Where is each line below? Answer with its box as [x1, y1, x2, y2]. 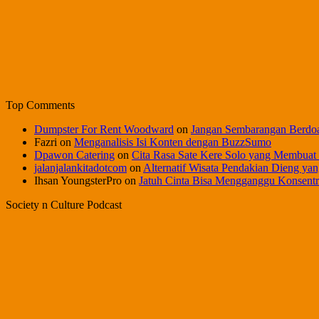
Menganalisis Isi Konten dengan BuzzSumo [74, 135, 271, 148]
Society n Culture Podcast [6, 198, 122, 211]
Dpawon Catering [34, 148, 115, 161]
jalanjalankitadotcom [34, 161, 127, 174]
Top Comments [6, 98, 75, 111]
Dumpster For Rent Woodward [34, 122, 174, 135]
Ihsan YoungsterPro [34, 174, 122, 187]
